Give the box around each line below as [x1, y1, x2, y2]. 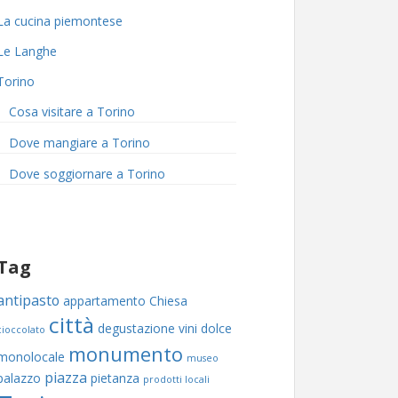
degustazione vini [98, 320, 197, 338]
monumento [68, 340, 183, 368]
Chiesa [149, 292, 187, 310]
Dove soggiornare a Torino [9, 165, 165, 183]
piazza [44, 368, 87, 388]
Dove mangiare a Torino [9, 134, 150, 152]
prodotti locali [143, 373, 210, 386]
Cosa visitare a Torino [9, 103, 135, 121]
